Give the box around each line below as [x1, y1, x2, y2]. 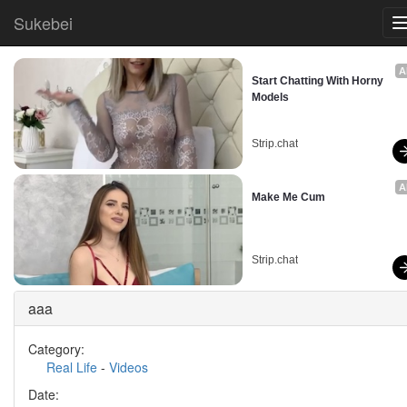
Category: [28, 340, 84, 358]
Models [251, 91, 289, 104]
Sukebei [14, 11, 73, 35]
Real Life [46, 358, 97, 376]
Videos [109, 358, 148, 376]
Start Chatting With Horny [251, 74, 383, 87]
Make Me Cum [251, 191, 325, 203]
